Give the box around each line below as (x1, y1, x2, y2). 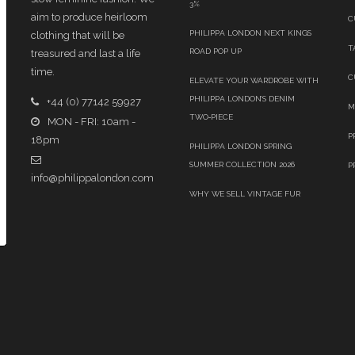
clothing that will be (30, 29, 124, 42)
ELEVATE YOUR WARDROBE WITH (189, 76, 319, 86)
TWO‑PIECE (189, 113, 233, 122)
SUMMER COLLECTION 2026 (189, 160, 295, 170)
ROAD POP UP (189, 47, 242, 56)
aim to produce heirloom (30, 11, 147, 24)
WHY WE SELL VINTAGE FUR (189, 189, 300, 199)
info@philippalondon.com (30, 172, 154, 185)
